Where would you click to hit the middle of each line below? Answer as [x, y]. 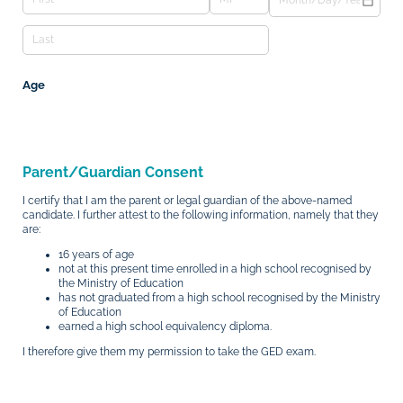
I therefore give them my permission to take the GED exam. [169, 352]
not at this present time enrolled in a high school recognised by [215, 269]
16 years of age [96, 255]
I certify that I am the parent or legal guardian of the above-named [187, 201]
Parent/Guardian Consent [113, 172]
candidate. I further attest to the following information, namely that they [201, 215]
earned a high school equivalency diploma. [165, 327]
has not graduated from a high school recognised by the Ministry [219, 298]
